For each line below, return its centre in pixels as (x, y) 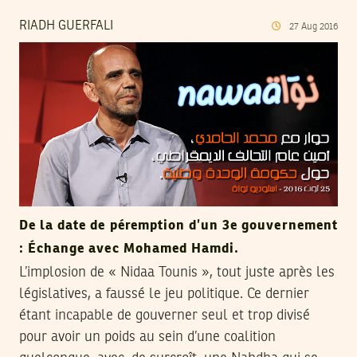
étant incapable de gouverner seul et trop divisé (165, 316)
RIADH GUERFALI (66, 26)
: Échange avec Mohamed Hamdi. (129, 249)
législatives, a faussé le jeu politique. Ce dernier (164, 294)
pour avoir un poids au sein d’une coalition (147, 337)
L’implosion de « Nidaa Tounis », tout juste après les (177, 273)
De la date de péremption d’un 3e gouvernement (178, 226)
